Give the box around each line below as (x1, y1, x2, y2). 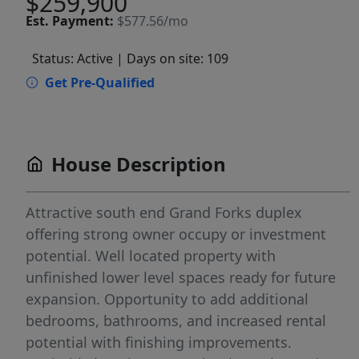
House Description (51, 151, 226, 178)
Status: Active (32, 50, 113, 68)
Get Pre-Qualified (45, 74, 155, 92)
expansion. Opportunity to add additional (26, 289, 309, 309)
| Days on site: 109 (116, 50, 228, 68)
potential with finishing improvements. (26, 333, 292, 353)
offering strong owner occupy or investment (26, 224, 326, 244)
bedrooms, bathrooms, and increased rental (26, 311, 326, 331)
